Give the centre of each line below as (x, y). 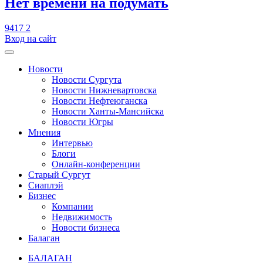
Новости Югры (82, 122)
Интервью (72, 143)
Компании (73, 206)
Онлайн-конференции (96, 164)
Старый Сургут (59, 174)
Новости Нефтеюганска (100, 100)
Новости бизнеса (86, 227)
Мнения (44, 132)
